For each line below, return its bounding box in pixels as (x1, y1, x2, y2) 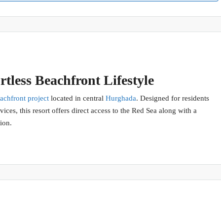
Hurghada (106, 94, 136, 103)
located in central (49, 94, 106, 103)
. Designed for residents (136, 94, 209, 103)
